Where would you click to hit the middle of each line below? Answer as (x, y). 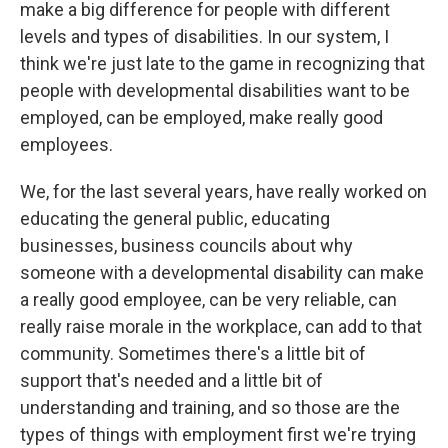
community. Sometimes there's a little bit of (193, 354)
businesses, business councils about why (186, 246)
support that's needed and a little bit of (171, 381)
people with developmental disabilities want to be (215, 91)
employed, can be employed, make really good (201, 118)
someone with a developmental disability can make (222, 273)
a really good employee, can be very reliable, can (208, 300)
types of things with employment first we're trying (218, 435)
